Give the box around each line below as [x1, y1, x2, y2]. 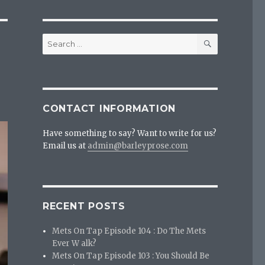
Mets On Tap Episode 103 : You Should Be [52, 251, 210, 261]
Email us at [42, 141, 88, 151]
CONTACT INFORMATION [42, 103, 176, 115]
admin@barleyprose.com [87, 141, 188, 151]
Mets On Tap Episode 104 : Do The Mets [52, 226, 206, 237]
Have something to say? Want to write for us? [42, 128, 216, 139]
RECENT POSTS [42, 201, 125, 212]
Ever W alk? [52, 238, 97, 249]
